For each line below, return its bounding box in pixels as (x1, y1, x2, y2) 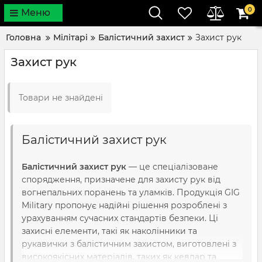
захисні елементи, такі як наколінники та (22, 226, 197, 236)
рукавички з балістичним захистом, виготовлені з (22, 239, 236, 249)
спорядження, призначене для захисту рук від (22, 174, 220, 185)
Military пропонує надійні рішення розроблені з (22, 200, 227, 211)
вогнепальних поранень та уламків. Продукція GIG (22, 187, 240, 198)
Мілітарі (53, 32, 88, 43)
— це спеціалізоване (126, 161, 218, 172)
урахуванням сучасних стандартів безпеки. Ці (22, 213, 218, 223)
